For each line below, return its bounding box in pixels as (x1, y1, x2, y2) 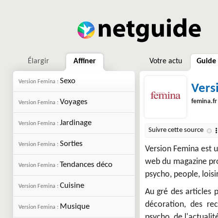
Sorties (60, 140, 83, 148)
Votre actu (149, 57, 182, 65)
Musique (60, 202, 90, 211)
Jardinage (60, 119, 91, 127)
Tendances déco (60, 161, 112, 169)
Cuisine (60, 182, 84, 190)
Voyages (60, 98, 88, 106)
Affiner (73, 57, 96, 65)
